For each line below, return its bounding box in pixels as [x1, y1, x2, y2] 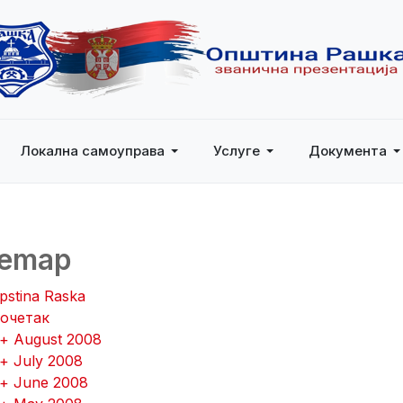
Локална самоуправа [20, 142, 165, 159]
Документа [308, 142, 387, 159]
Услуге [212, 142, 260, 159]
